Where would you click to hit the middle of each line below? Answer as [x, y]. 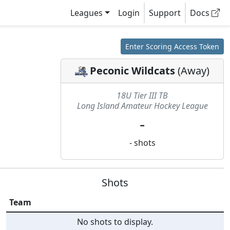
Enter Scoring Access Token [172, 46]
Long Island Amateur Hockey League [142, 106]
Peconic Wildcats [132, 71]
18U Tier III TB [142, 95]
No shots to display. [115, 222]
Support [165, 13]
